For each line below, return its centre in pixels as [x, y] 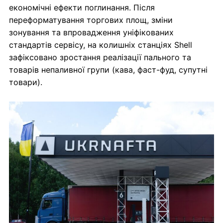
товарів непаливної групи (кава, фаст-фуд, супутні [108, 70]
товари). [26, 82]
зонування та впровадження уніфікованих [91, 33]
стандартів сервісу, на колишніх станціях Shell [101, 45]
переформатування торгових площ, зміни [91, 20]
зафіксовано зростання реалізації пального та [100, 57]
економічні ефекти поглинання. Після [82, 8]
